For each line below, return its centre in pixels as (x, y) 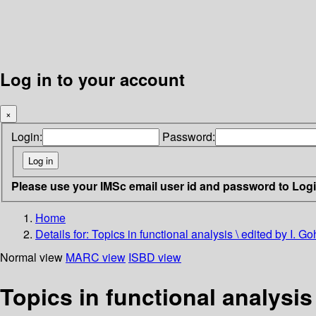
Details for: (63, 233)
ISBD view (155, 257)
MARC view (96, 257)
